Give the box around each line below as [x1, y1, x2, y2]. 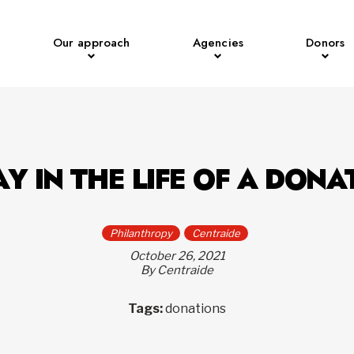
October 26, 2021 [129, 249, 225, 263]
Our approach [52, 34, 130, 51]
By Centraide [141, 263, 213, 277]
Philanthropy [110, 227, 172, 239]
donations [165, 301, 226, 316]
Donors [306, 34, 345, 51]
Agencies [192, 34, 243, 51]
